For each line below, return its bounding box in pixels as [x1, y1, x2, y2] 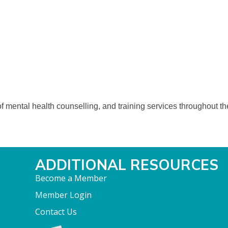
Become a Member [35, 173, 107, 184]
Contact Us [35, 206, 77, 217]
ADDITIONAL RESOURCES [35, 156, 219, 174]
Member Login [35, 189, 92, 201]
